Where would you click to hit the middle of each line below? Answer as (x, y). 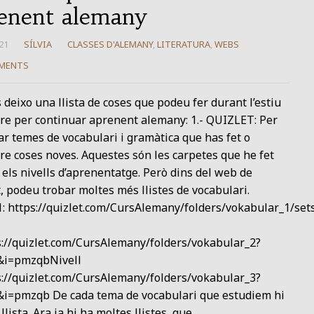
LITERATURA (183, 44)
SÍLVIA (37, 44)
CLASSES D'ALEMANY (110, 44)
